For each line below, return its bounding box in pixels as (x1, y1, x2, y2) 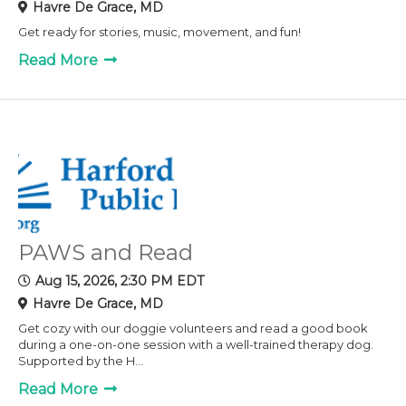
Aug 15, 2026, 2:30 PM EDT (35, 272, 204, 289)
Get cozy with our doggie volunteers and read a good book (18, 320, 368, 335)
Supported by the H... (18, 353, 143, 368)
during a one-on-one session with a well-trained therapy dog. (18, 336, 373, 352)
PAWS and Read (18, 238, 193, 266)
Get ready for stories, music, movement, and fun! (18, 24, 301, 39)
